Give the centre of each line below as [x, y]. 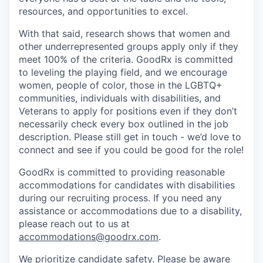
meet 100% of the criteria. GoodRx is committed [126, 59]
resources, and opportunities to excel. [103, 11]
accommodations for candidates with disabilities [127, 185]
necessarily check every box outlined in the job [124, 124]
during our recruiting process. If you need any [120, 198]
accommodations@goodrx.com [89, 237]
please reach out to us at [74, 224]
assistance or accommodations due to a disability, [130, 211]
